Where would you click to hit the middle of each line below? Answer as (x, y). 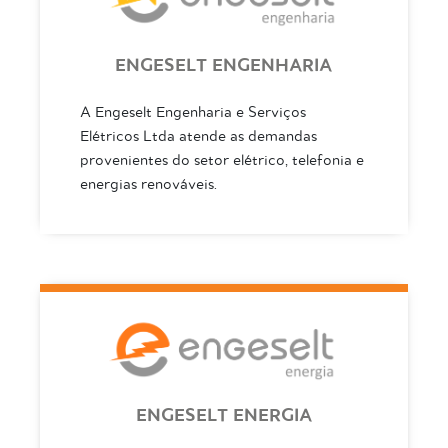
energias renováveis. (148, 184)
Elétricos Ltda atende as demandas (198, 136)
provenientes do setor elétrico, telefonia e (221, 160)
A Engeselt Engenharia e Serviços (192, 112)
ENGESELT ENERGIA (223, 415)
